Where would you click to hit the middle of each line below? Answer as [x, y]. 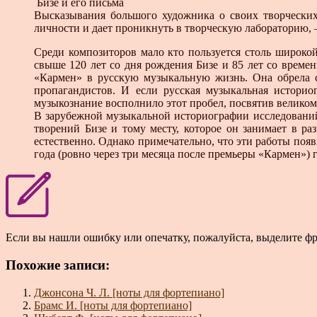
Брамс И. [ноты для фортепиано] [113, 305]
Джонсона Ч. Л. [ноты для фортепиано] [129, 292]
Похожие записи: [58, 265]
